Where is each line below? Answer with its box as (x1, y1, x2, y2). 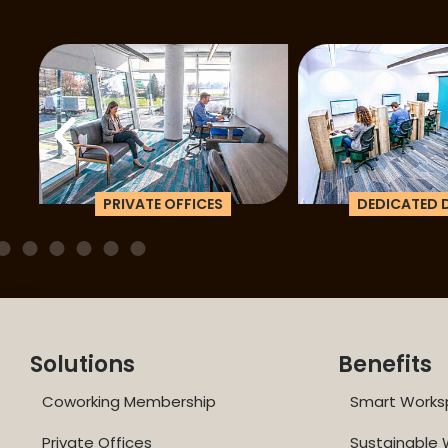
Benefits (338, 348, 433, 380)
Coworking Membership (42, 390, 216, 412)
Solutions (30, 348, 135, 380)
